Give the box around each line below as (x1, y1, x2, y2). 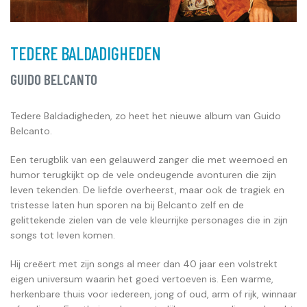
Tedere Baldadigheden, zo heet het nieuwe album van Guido (10, 109, 281, 122)
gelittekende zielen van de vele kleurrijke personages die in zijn (10, 213, 288, 226)
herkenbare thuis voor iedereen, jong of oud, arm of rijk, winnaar (10, 287, 297, 300)
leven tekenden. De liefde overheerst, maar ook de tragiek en (10, 183, 284, 196)
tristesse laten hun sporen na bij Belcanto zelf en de (10, 198, 244, 211)
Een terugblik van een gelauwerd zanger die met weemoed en (10, 153, 288, 166)
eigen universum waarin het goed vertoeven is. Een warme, (10, 272, 273, 285)
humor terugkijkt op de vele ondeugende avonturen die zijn (10, 168, 276, 181)
